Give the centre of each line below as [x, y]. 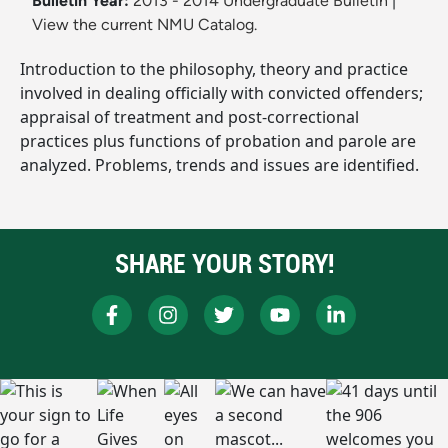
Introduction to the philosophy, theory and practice [214, 69]
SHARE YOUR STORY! [224, 264]
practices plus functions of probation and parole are [218, 141]
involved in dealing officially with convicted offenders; [221, 93]
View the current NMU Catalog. [144, 25]
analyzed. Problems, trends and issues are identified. [219, 165]
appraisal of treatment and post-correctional [189, 117]
